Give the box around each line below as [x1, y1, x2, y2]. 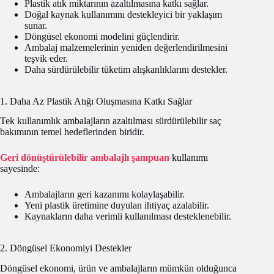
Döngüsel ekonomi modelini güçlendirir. [24, 31, 180, 42]
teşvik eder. [24, 53, 68, 64]
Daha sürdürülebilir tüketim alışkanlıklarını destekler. [24, 64, 228, 75]
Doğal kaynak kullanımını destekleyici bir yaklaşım [24, 9, 222, 20]
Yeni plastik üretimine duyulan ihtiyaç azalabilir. [24, 200, 209, 211]
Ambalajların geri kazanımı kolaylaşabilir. [24, 189, 185, 200]
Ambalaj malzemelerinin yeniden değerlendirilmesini [24, 42, 228, 53]
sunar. [24, 20, 47, 31]
